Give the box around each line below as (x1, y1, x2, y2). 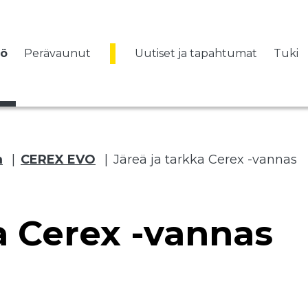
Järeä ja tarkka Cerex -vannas (113, 152, 297, 167)
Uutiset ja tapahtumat (135, 46, 257, 60)
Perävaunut (24, 46, 91, 60)
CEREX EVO (21, 152, 96, 167)
